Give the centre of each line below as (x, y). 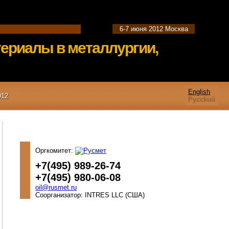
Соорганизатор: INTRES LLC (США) (90, 195)
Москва (176, 29)
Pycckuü (202, 99)
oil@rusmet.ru (56, 187)
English (199, 91)
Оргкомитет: (55, 150)
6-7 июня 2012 (141, 29)
